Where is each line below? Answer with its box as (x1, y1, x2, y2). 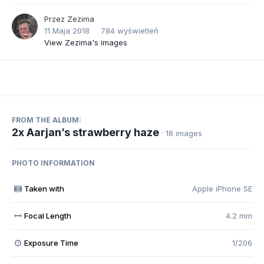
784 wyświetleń (101, 26, 159, 36)
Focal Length (24, 211, 71, 221)
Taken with (24, 184, 64, 194)
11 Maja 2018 (44, 26, 90, 36)
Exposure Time (24, 238, 78, 248)
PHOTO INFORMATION (12, 159, 95, 168)
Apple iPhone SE (192, 184, 252, 194)
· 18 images (161, 128, 202, 138)
